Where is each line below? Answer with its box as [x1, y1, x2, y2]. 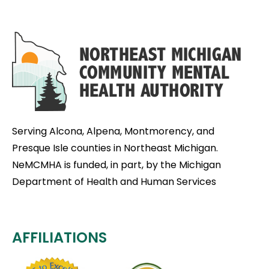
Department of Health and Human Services [12, 175, 216, 189]
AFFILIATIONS [12, 228, 107, 247]
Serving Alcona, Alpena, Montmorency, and [12, 124, 214, 138]
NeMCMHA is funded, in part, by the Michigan [12, 158, 221, 172]
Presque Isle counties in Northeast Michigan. [12, 141, 218, 155]
